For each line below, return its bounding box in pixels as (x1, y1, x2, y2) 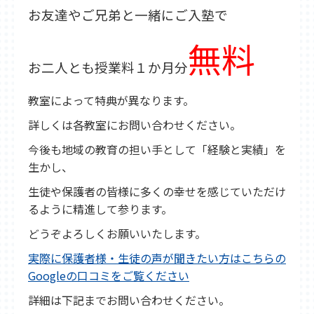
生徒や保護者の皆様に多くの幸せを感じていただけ (28, 183, 286, 200)
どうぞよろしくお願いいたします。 (28, 225, 206, 242)
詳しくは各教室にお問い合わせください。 (28, 116, 241, 133)
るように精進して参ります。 (28, 200, 172, 217)
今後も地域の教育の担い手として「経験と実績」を (28, 141, 286, 158)
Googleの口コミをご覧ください (28, 267, 189, 284)
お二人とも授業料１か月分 (28, 57, 188, 76)
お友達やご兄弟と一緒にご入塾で (28, 5, 228, 24)
